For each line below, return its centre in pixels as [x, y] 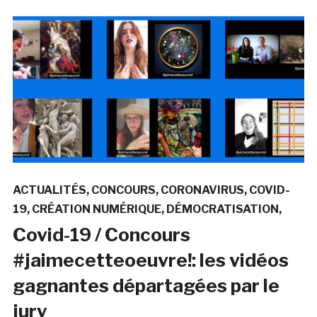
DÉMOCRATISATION [222, 209]
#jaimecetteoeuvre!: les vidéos [150, 260]
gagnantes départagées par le [146, 285]
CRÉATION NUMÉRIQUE [96, 209]
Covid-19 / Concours [101, 234]
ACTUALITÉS [49, 190]
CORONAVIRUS [202, 190]
